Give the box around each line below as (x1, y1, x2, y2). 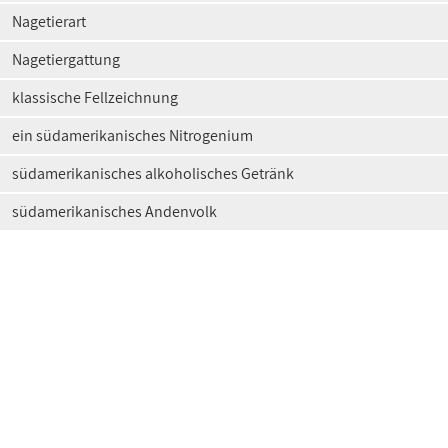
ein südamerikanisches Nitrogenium (12, 125, 253, 146)
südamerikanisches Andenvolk (12, 201, 217, 222)
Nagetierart (12, 11, 86, 32)
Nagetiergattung (12, 49, 120, 70)
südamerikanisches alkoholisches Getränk (12, 163, 294, 184)
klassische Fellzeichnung (12, 87, 178, 108)
